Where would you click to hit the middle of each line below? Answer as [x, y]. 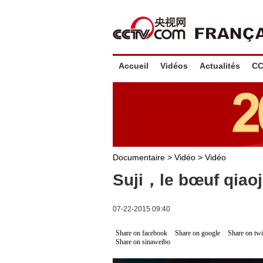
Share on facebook [141, 233]
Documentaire [139, 157]
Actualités [220, 66]
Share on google [198, 233]
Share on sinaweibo [143, 242]
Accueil [134, 66]
